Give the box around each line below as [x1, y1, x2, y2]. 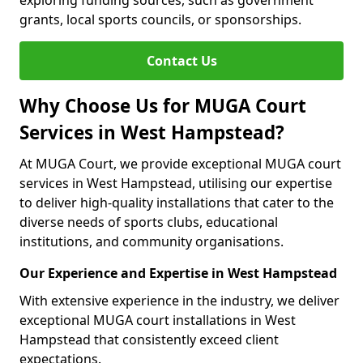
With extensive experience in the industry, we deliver [19, 292, 340, 310]
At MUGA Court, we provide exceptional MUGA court [19, 155, 341, 173]
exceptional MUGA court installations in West [19, 311, 296, 329]
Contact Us [146, 52, 217, 70]
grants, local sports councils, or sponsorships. [19, 11, 301, 28]
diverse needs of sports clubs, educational [19, 213, 278, 231]
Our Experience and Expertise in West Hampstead [19, 264, 337, 282]
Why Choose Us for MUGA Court [19, 93, 306, 118]
